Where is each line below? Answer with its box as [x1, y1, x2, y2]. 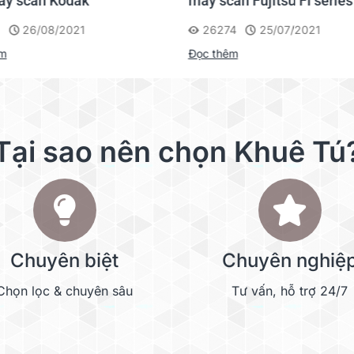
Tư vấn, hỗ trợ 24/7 [232, 283, 348, 299]
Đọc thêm [188, 47, 238, 60]
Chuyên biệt [10, 249, 119, 272]
